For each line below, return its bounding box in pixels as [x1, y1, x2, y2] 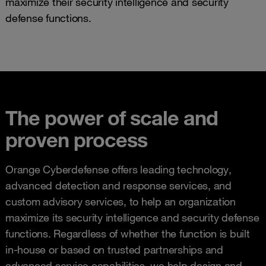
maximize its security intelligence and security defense [5, 211, 259, 224]
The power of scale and [5, 105, 218, 130]
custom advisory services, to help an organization [5, 195, 236, 208]
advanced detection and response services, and [5, 179, 232, 192]
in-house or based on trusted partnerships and [5, 243, 223, 256]
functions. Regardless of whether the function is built [5, 227, 250, 240]
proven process [5, 127, 147, 152]
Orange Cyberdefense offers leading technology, [5, 163, 232, 176]
